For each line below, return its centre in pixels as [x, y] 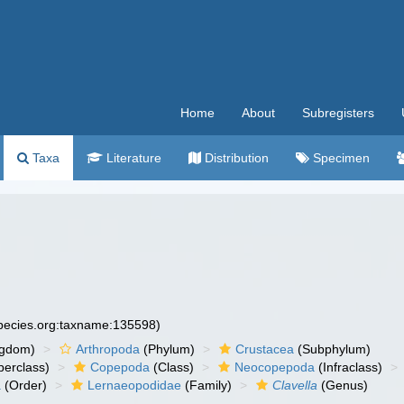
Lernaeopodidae [135, 385]
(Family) [207, 385]
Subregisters [338, 113]
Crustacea [265, 349]
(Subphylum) [333, 349]
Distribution [235, 158]
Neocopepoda [275, 367]
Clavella [295, 385]
